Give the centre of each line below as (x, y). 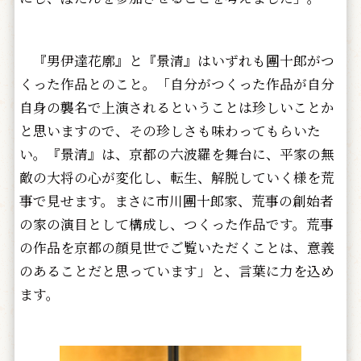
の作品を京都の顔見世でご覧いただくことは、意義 (176, 247)
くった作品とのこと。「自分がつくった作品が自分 (176, 83)
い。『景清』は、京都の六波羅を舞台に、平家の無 (176, 154)
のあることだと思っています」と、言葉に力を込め (176, 270)
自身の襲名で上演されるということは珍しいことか (176, 107)
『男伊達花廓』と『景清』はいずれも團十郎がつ (176, 60)
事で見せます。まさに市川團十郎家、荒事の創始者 (176, 200)
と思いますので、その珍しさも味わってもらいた (170, 130)
